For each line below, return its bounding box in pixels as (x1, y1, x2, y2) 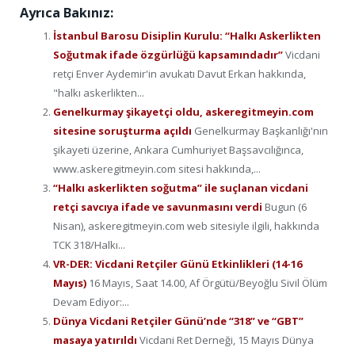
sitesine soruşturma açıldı (53, 123, 194, 138)
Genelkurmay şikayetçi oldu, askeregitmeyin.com (53, 104, 314, 119)
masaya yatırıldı (53, 332, 139, 347)
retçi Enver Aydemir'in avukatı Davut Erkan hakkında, (53, 66, 306, 81)
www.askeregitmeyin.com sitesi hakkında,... (53, 161, 261, 176)
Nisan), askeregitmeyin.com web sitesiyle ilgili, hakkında (53, 218, 319, 233)
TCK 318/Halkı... (53, 237, 125, 252)
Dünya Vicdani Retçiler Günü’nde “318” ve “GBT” (53, 313, 303, 328)
